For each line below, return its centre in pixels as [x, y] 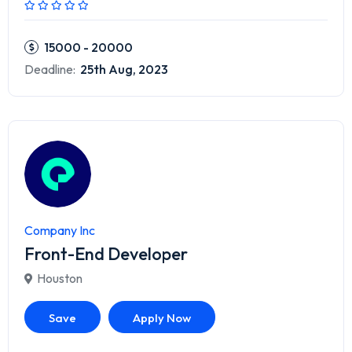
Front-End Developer [106, 254]
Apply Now [162, 318]
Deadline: [50, 70]
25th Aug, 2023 [123, 70]
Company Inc [60, 231]
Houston [60, 279]
